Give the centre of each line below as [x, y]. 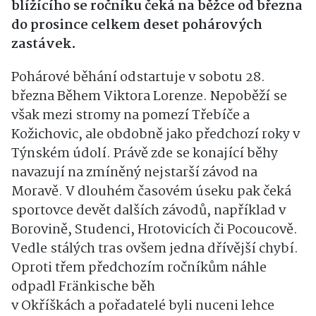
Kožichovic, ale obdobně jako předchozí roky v [156, 134]
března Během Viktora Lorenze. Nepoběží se [149, 96]
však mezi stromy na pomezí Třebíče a [130, 115]
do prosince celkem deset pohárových [137, 25]
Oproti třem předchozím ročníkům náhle [139, 268]
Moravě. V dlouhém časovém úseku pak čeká [151, 192]
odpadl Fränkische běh [83, 287]
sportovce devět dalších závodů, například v [148, 211]
